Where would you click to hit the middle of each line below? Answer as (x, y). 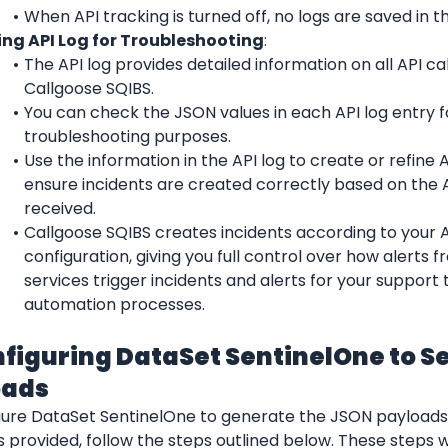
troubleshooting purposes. (127, 136)
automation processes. (114, 304)
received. (60, 208)
